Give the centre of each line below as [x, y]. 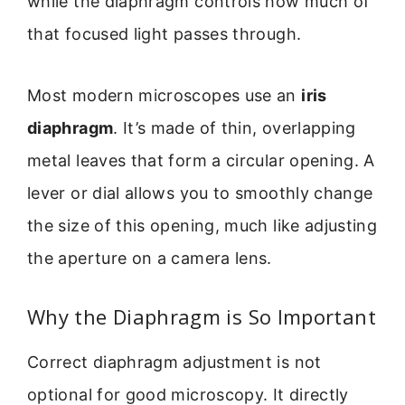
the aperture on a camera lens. [150, 259]
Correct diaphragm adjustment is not [174, 362]
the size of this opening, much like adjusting [202, 226]
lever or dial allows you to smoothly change [200, 193]
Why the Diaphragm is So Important [202, 316]
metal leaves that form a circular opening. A [201, 161]
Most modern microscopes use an [165, 96]
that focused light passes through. [165, 33]
